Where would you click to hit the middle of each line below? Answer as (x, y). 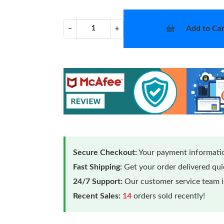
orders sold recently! (168, 196)
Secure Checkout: (105, 152)
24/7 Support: (98, 181)
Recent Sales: (97, 196)
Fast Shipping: (98, 167)
